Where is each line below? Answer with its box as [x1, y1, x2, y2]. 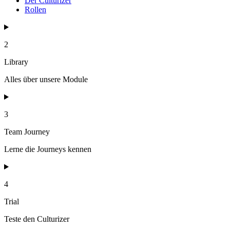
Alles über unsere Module [4, 75, 88, 84]
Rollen [25, 5, 46, 14]
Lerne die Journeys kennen [4, 145, 91, 154]
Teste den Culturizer [4, 215, 69, 224]
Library [4, 57, 28, 67]
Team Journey [4, 127, 50, 137]
